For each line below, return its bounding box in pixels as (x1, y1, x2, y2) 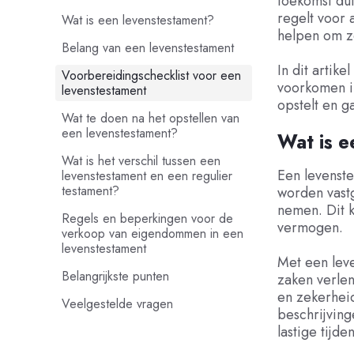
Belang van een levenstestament (61, 39, 234, 57)
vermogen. (277, 217, 343, 239)
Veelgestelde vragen (61, 295, 173, 313)
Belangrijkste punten (61, 267, 169, 285)
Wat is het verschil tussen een (61, 152, 220, 170)
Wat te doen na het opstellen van (61, 109, 239, 127)
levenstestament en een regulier (61, 167, 232, 185)
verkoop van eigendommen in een (61, 224, 243, 243)
